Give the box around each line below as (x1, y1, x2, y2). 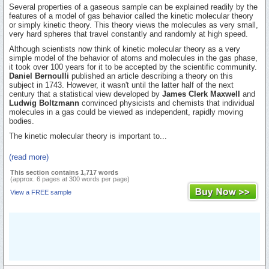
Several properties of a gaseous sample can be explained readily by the (9, 2, 258, 11)
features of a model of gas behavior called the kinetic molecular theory (9, 11, 253, 20)
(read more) (9, 152, 49, 162)
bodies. (9, 116, 34, 125)
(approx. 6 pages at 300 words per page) (10, 175, 130, 183)
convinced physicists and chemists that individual (79, 98, 255, 107)
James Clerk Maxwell (162, 89, 240, 98)
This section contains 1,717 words (10, 168, 118, 176)
